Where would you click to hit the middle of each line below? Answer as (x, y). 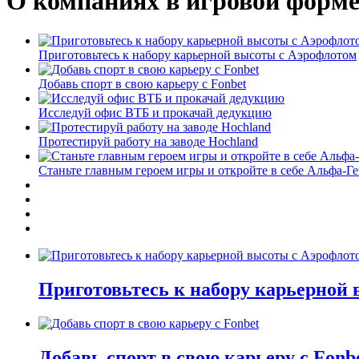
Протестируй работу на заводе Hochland (148, 141)
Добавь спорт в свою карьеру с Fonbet (142, 83)
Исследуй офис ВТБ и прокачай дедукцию (155, 112)
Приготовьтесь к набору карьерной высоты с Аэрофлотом (198, 54)
